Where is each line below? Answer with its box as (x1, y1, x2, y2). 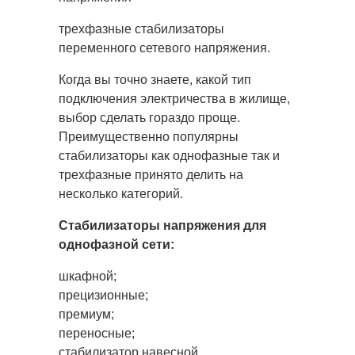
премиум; (59, 307, 114, 321)
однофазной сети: (59, 237, 174, 251)
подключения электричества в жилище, (59, 91, 290, 105)
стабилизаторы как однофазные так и (59, 148, 280, 162)
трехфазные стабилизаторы (59, 21, 224, 36)
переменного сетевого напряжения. (59, 40, 270, 55)
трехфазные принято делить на (59, 167, 243, 181)
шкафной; (59, 269, 116, 283)
